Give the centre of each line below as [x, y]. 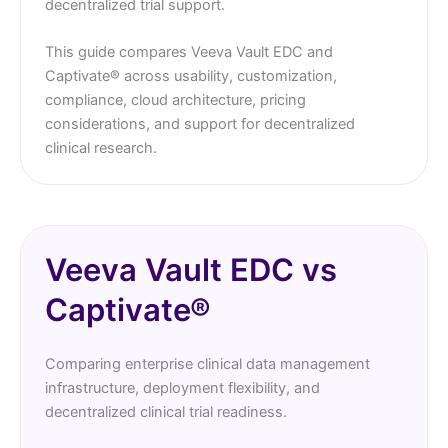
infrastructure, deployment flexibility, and [182, 387]
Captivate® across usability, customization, [191, 75]
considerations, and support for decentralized [200, 123]
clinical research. [101, 147]
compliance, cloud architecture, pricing [175, 99]
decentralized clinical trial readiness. [166, 411]
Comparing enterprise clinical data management [207, 363]
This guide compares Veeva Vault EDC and [189, 51]
